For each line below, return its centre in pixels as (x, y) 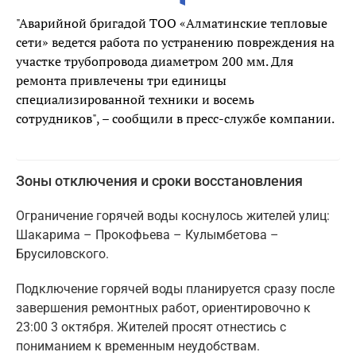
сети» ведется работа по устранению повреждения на (175, 43)
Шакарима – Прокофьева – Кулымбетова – (147, 235)
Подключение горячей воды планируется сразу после (175, 289)
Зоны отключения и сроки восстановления (159, 182)
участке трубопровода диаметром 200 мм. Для (155, 62)
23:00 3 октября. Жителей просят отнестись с (151, 327)
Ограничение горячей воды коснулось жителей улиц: (173, 216)
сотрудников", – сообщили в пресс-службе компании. (175, 119)
